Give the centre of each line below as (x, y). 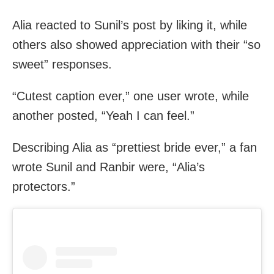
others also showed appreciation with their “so (136, 45)
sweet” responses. (62, 65)
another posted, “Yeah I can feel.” (103, 116)
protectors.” (44, 187)
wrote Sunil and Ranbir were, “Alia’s (109, 167)
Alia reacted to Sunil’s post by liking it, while (130, 25)
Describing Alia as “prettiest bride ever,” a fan (135, 148)
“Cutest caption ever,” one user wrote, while (131, 96)
